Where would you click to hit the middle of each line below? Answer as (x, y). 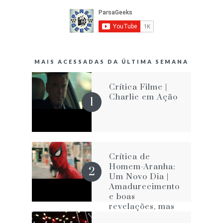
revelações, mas (142, 206)
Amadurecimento (144, 186)
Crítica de (130, 157)
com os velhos (138, 216)
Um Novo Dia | (139, 176)
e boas (122, 196)
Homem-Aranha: (142, 167)
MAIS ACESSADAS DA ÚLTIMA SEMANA (111, 61)
